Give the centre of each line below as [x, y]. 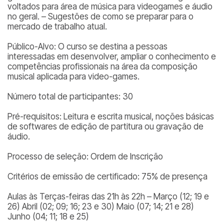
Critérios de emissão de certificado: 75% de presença [107, 176]
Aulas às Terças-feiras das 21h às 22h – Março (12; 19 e [108, 196]
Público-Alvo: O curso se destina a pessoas [87, 46]
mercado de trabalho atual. [57, 26]
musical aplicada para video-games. [73, 76]
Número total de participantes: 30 [70, 96]
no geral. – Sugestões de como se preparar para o [100, 16]
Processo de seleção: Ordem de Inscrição [85, 156]
